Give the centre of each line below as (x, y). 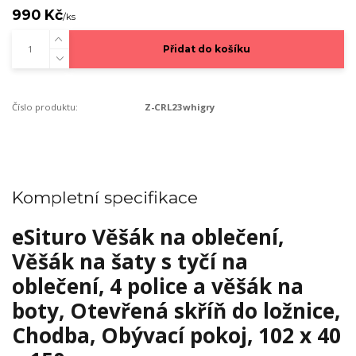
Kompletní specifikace (105, 197)
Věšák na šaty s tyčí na (130, 261)
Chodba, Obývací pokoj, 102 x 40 (176, 335)
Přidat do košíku (206, 49)
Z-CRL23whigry (180, 107)
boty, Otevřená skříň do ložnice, (176, 310)
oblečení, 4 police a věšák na (158, 286)
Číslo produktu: (45, 107)
